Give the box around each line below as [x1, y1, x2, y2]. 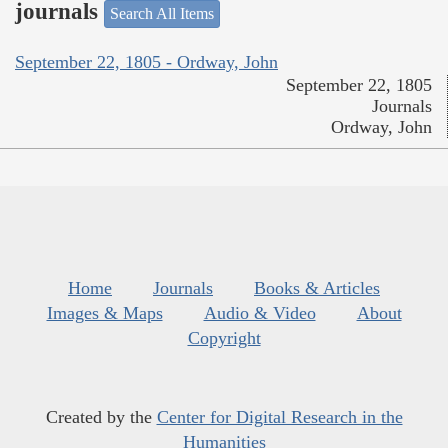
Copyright [187, 328, 261, 349]
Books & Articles [254, 278, 380, 299]
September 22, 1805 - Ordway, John [15, 52, 278, 73]
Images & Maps [46, 303, 163, 324]
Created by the [45, 407, 157, 428]
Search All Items [110, 4, 214, 22]
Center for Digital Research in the [156, 407, 403, 428]
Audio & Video [203, 303, 316, 324]
